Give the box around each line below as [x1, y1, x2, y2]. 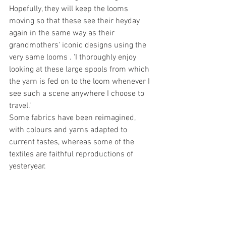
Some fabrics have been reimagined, [9, 113, 138, 123]
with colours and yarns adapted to [9, 125, 129, 135]
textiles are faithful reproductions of [9, 149, 135, 159]
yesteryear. [9, 161, 46, 172]
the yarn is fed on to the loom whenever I [9, 77, 152, 87]
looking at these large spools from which [9, 65, 151, 75]
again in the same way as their [9, 28, 117, 38]
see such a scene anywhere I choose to [9, 89, 146, 99]
